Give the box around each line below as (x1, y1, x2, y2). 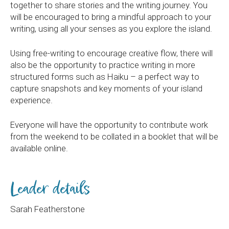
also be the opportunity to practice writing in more (10, 60, 195, 70)
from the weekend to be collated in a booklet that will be (10, 131, 218, 142)
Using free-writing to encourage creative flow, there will (10, 48, 213, 58)
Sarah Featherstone (10, 204, 85, 214)
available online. (10, 143, 68, 153)
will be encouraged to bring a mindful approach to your (10, 12, 211, 22)
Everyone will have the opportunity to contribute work (10, 120, 208, 130)
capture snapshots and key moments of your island (10, 83, 202, 94)
